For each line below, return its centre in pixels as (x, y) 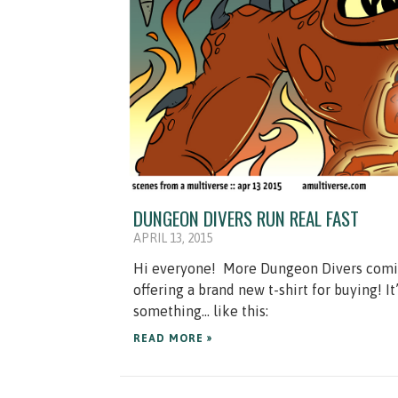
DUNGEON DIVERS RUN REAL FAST (246, 219)
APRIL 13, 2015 (173, 239)
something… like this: (201, 311)
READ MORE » (173, 339)
